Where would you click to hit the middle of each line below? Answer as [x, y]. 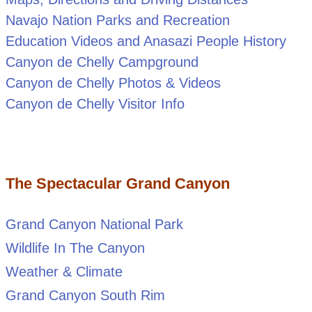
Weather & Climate [64, 272]
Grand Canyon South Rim [85, 296]
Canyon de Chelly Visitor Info [95, 104]
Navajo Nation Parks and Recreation [117, 21]
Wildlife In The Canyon [75, 248]
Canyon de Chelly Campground [102, 62]
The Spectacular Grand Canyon [117, 184]
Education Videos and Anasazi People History [146, 41]
